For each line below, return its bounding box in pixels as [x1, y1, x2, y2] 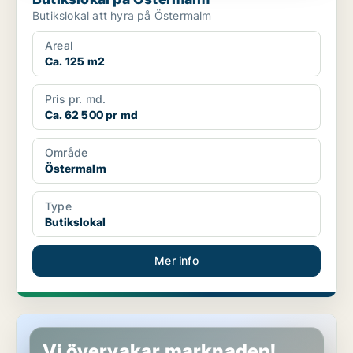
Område [45, 146, 88, 160]
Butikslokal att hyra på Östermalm [32, 9, 212, 23]
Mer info [154, 254, 199, 268]
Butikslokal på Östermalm [17, 314, 151, 329]
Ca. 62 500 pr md [45, 108, 139, 122]
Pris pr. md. [45, 92, 106, 106]
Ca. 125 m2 [45, 54, 105, 69]
